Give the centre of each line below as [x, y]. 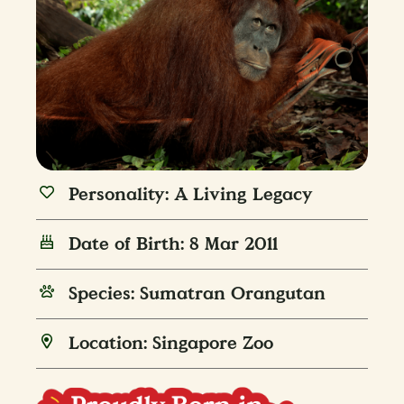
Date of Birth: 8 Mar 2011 [174, 245]
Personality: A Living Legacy [191, 195]
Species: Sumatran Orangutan [197, 294]
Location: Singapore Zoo [171, 344]
